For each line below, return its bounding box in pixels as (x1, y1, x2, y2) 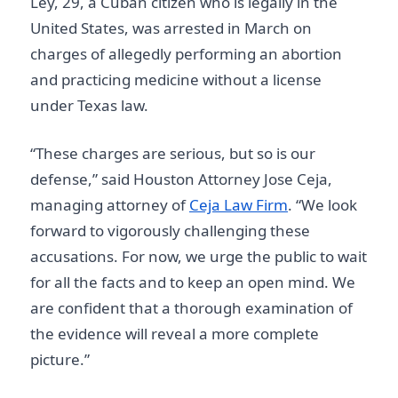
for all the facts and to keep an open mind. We (30, 272, 355, 292)
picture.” (30, 349, 90, 370)
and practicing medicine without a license (30, 68, 322, 90)
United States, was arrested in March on (30, 17, 312, 38)
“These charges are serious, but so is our (30, 143, 315, 163)
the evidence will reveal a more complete (30, 323, 319, 344)
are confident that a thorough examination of (30, 298, 353, 318)
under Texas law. (30, 94, 148, 115)
